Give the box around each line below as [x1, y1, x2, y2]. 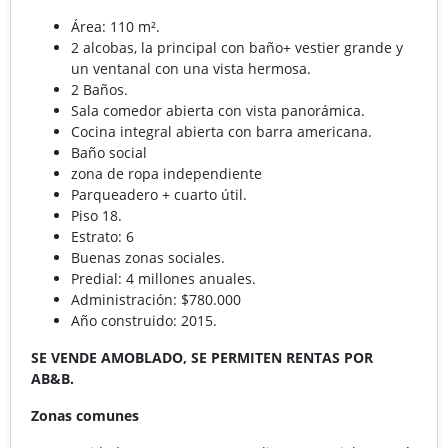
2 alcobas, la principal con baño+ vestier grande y [71, 37, 403, 57]
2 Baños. [71, 79, 128, 99]
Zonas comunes [31, 405, 139, 425]
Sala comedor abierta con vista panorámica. [71, 100, 369, 120]
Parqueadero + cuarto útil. [71, 184, 247, 204]
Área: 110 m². [71, 16, 160, 36]
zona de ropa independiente [71, 163, 262, 183]
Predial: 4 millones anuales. [71, 268, 256, 288]
